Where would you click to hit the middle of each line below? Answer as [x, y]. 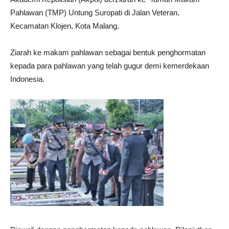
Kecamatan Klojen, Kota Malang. [65, 26]
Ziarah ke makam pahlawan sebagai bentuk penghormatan [108, 53]
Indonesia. [27, 79]
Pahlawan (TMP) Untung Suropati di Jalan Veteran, [95, 13]
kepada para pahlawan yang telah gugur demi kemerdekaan [110, 66]
